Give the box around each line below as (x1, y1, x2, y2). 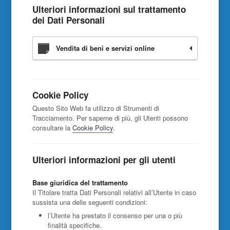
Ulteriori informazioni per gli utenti (32, 154, 176, 166)
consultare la (32, 123, 72, 132)
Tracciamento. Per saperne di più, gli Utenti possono (32, 113, 188, 123)
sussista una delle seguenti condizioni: (32, 197, 147, 207)
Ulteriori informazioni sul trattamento (32, 3, 186, 15)
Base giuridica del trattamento (32, 178, 128, 187)
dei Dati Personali (32, 14, 105, 26)
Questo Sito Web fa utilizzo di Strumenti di (32, 103, 159, 113)
